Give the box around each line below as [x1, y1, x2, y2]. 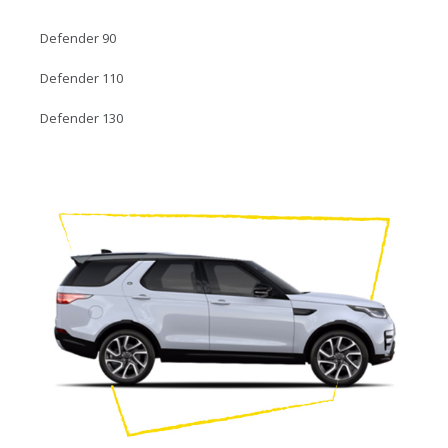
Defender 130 [40, 108, 123, 127]
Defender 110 [40, 68, 123, 87]
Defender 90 [40, 28, 116, 47]
